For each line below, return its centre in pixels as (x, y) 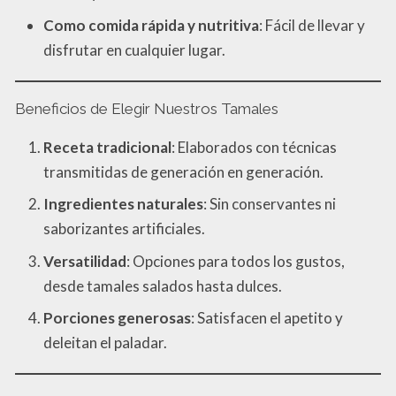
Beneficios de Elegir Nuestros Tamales (147, 108)
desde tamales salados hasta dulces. (163, 286)
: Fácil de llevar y (312, 25)
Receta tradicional (107, 147)
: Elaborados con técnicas (254, 147)
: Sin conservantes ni (270, 204)
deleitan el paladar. (105, 343)
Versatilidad (85, 261)
